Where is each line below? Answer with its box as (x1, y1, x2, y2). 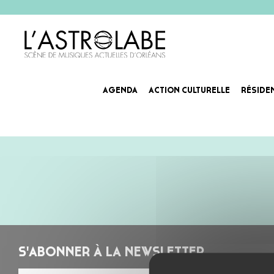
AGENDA (103, 86, 138, 95)
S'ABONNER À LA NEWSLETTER (18, 246, 204, 261)
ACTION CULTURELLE (149, 86, 230, 95)
